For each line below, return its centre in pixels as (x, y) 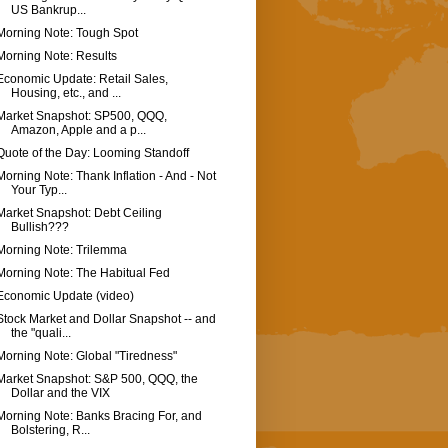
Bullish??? (39, 227)
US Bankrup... (48, 10)
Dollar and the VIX (60, 393)
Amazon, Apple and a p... (78, 130)
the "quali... (40, 333)
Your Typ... (38, 190)
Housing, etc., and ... (65, 93)
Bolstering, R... (50, 430)
